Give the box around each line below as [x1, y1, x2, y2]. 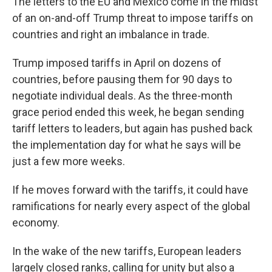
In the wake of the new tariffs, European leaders [12, 245, 242, 257]
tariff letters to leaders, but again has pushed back [12, 122, 253, 135]
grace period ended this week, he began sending [12, 106, 244, 118]
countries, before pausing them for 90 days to [12, 73, 232, 86]
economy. [12, 216, 59, 229]
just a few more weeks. [12, 155, 125, 168]
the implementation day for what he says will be [12, 138, 241, 151]
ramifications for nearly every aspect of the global [12, 200, 250, 212]
